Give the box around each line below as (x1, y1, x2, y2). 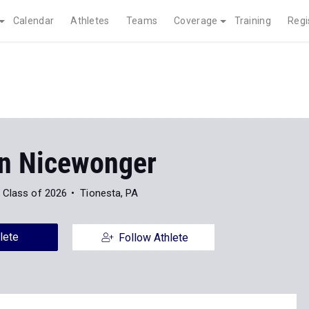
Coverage (174, 15, 218, 26)
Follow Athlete (118, 231, 188, 244)
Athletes (70, 15, 110, 26)
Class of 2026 (2, 187, 68, 199)
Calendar (12, 15, 54, 26)
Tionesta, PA (80, 187, 139, 199)
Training (234, 15, 271, 26)
